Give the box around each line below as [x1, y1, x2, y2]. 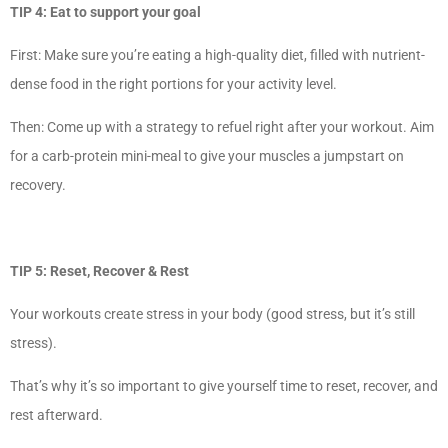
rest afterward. [10, 407, 109, 424]
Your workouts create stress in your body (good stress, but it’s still [10, 306, 415, 323]
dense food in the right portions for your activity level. [10, 76, 340, 93]
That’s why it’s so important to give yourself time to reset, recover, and [10, 378, 438, 395]
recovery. [10, 177, 71, 194]
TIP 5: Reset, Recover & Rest [10, 263, 189, 280]
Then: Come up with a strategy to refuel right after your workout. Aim [10, 119, 434, 136]
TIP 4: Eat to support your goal [10, 4, 201, 21]
